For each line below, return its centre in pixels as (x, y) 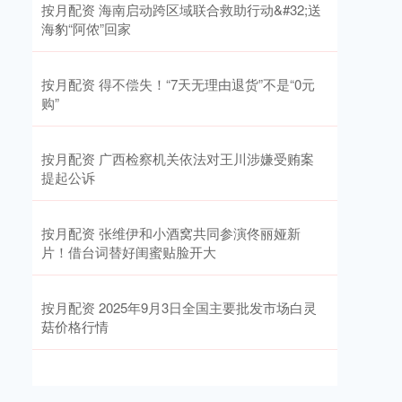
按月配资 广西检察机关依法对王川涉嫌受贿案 (178, 158)
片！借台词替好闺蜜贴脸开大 (129, 252)
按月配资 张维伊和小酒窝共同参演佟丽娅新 (171, 233)
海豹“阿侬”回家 (86, 28)
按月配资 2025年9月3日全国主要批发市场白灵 (179, 307)
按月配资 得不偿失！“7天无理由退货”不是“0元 (178, 84)
